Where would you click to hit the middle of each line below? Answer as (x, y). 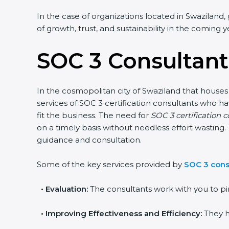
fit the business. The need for (94, 115)
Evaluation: (67, 189)
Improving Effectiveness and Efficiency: (124, 213)
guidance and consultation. (89, 140)
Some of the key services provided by (110, 164)
